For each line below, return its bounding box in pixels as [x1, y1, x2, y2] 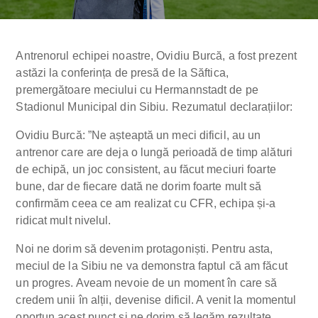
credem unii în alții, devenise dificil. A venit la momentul [16, 293, 297, 306]
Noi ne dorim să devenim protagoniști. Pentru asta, [16, 242, 273, 255]
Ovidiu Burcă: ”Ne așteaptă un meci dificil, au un [16, 128, 261, 141]
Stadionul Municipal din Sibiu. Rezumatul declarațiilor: [16, 100, 292, 113]
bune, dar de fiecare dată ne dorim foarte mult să [16, 180, 262, 192]
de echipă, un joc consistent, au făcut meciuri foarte [16, 163, 276, 175]
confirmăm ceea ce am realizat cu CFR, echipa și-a [16, 197, 276, 209]
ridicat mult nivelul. [16, 214, 111, 226]
